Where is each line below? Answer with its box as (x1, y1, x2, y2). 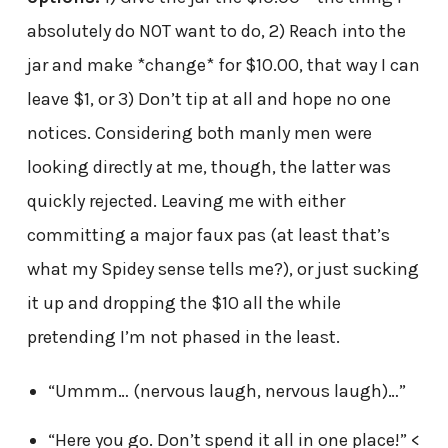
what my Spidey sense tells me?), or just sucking (26, 258, 419, 281)
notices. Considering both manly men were (26, 122, 372, 145)
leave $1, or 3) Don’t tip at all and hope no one (26, 88, 391, 111)
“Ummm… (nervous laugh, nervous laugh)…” (47, 380, 406, 403)
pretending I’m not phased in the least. (26, 326, 340, 349)
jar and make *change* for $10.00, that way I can (26, 54, 420, 77)
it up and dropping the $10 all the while (26, 292, 341, 315)
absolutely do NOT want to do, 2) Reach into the (26, 20, 406, 43)
